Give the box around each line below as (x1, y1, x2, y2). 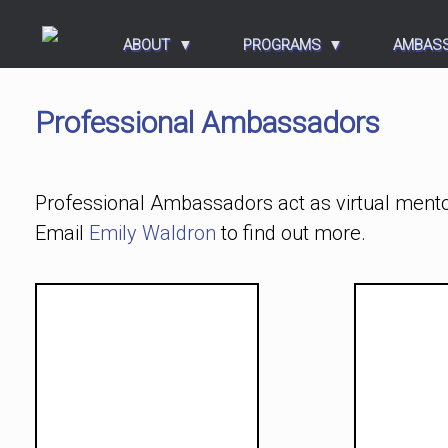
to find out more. (216, 220, 366, 245)
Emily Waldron (89, 220, 216, 245)
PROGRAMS (242, 35, 321, 54)
